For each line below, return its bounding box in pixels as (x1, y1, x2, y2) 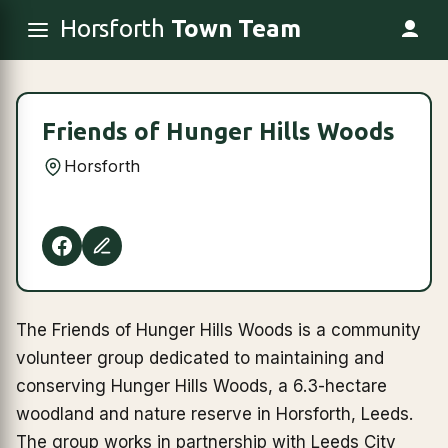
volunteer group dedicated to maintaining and (16, 348, 384, 368)
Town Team (170, 15, 301, 42)
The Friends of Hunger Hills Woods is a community (16, 320, 421, 340)
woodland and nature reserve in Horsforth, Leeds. (16, 404, 413, 424)
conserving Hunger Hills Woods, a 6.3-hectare (16, 376, 387, 396)
